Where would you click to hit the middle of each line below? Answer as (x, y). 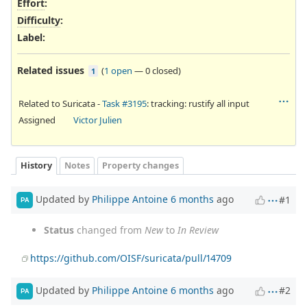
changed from (109, 230)
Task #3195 (124, 103)
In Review (198, 230)
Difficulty (39, 21)
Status (59, 230)
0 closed (162, 70)
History (36, 165)
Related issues (51, 70)
